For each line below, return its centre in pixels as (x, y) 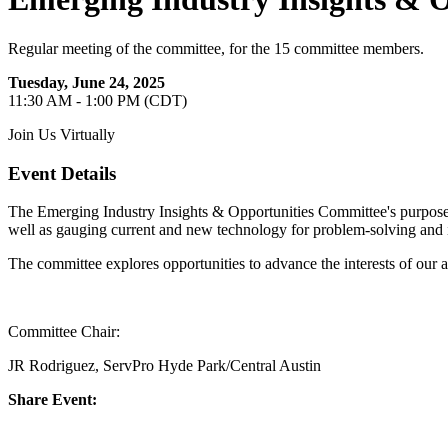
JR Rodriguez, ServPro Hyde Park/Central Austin (164, 366)
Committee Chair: (64, 332)
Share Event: (52, 400)
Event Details (62, 173)
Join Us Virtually (61, 134)
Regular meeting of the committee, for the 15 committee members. (216, 48)
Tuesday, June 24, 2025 (86, 82)
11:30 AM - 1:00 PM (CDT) (97, 100)
